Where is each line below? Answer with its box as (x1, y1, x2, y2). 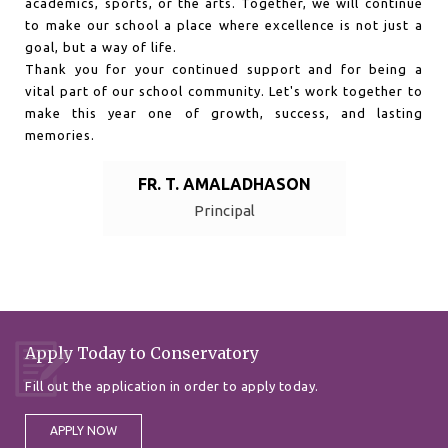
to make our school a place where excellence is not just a (25, 18, 423, 33)
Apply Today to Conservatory (25, 343, 259, 364)
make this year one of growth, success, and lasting (25, 106, 423, 121)
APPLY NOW (50, 424, 117, 438)
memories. (25, 128, 96, 143)
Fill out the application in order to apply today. (25, 379, 319, 394)
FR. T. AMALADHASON (137, 175, 311, 194)
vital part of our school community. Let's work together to (25, 84, 423, 99)
